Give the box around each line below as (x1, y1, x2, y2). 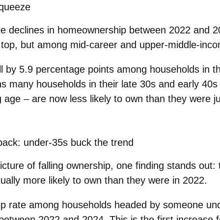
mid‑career (70, 39, 117, 51)
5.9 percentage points (19, 64, 114, 75)
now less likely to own (49, 93, 143, 105)
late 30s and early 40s (118, 79, 218, 90)
